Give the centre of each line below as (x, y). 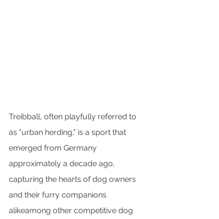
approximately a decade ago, (63, 164)
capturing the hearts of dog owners (73, 179)
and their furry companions (59, 195)
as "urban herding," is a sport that (68, 132)
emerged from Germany (54, 148)
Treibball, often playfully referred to (74, 117)
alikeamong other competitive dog (72, 211)
